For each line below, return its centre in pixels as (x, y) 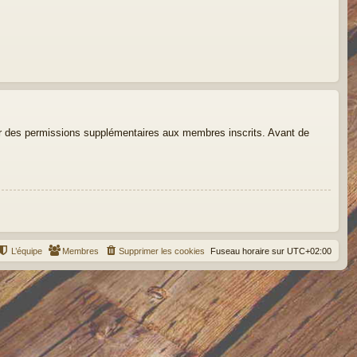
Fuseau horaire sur (249, 251)
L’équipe (27, 251)
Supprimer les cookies (162, 251)
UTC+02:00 (309, 251)
